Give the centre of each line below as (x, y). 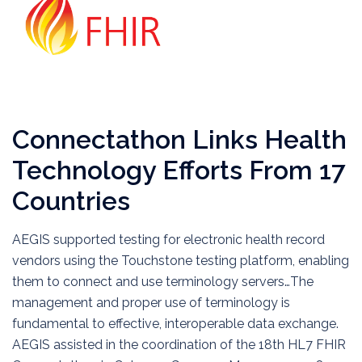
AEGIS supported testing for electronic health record (168, 240)
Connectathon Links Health (179, 139)
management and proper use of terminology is (151, 303)
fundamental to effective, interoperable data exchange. (175, 324)
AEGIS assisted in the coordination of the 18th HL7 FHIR (179, 345)
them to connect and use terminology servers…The (163, 282)
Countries (71, 201)
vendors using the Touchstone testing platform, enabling (181, 261)
